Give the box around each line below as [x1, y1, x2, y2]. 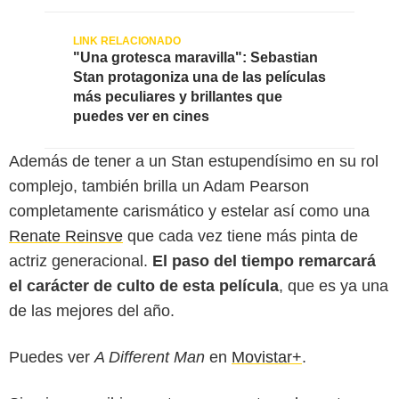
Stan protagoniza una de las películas [73, 69, 326, 85]
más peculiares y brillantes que [73, 88, 282, 104]
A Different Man [94, 347, 205, 366]
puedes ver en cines [73, 108, 209, 124]
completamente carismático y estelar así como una [9, 201, 370, 220]
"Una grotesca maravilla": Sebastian [73, 49, 318, 65]
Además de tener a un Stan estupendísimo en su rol [9, 151, 379, 170]
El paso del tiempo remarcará [152, 251, 376, 270]
